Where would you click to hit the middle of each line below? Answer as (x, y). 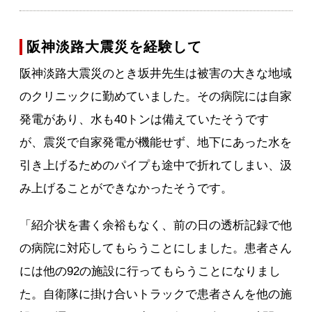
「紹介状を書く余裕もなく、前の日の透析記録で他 (156, 226)
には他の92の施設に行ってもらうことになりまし (150, 272)
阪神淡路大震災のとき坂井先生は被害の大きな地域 (156, 74)
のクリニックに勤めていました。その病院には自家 (156, 97)
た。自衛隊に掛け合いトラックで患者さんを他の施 (156, 295)
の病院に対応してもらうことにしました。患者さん (156, 249)
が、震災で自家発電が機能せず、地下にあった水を (156, 143)
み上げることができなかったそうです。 (126, 189)
